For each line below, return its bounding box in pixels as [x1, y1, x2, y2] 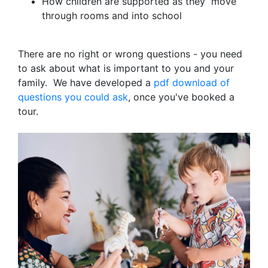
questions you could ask [18, 90, 128, 103]
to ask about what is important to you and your [18, 62, 234, 74]
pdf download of [151, 76, 230, 89]
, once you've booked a [128, 90, 234, 103]
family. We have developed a [18, 76, 151, 89]
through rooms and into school [42, 9, 182, 22]
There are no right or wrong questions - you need [18, 47, 242, 60]
